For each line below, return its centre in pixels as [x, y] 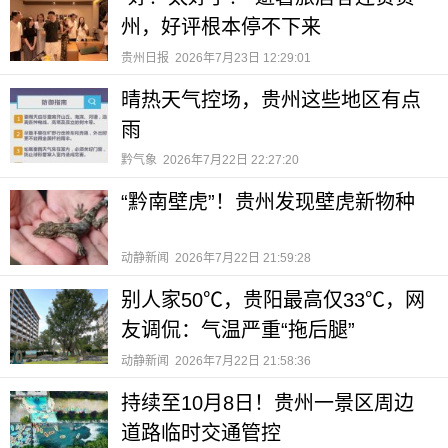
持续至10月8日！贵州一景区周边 [267, 402]
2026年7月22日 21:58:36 [243, 360]
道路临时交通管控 [201, 432]
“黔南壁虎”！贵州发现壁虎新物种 [268, 202]
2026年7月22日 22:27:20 [231, 160]
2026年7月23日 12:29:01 [243, 57]
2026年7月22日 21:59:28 [243, 258]
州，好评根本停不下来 [221, 27]
